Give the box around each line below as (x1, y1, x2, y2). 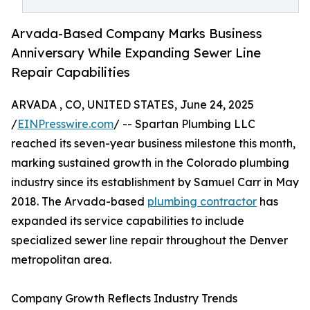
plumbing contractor (147, 194, 257, 209)
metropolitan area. (11, 253, 111, 267)
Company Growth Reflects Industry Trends (11, 291, 237, 306)
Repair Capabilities (11, 64, 130, 80)
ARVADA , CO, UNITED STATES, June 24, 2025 (11, 98, 254, 112)
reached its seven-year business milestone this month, (11, 136, 295, 151)
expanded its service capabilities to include (11, 214, 244, 228)
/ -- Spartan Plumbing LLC (113, 117, 255, 131)
